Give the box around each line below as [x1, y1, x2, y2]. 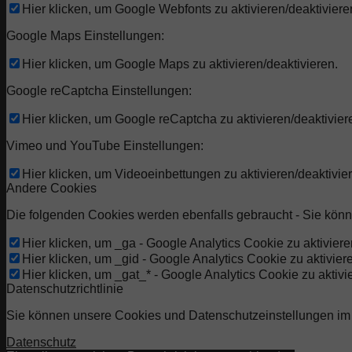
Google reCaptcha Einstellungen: [6, 84, 192, 98]
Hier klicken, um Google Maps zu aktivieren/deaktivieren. [22, 57, 338, 71]
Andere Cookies [6, 181, 97, 196]
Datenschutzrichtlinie [6, 282, 123, 296]
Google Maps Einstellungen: [6, 29, 164, 43]
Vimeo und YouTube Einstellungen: [6, 139, 203, 153]
